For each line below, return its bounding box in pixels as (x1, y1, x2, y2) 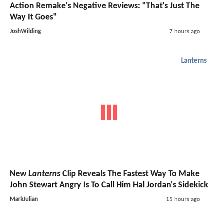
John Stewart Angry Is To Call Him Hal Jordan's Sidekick (10, 181, 208, 190)
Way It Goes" (10, 12, 57, 22)
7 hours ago (169, 28, 200, 35)
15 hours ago (165, 196, 200, 203)
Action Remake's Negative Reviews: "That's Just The (10, 1, 200, 11)
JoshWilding (10, 28, 41, 35)
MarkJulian (10, 196, 38, 203)
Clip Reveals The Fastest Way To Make (60, 169, 200, 179)
